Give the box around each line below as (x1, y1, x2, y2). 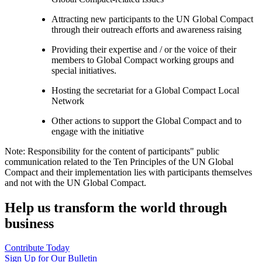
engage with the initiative (51, 126, 144, 136)
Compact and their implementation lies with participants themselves (5, 167, 252, 177)
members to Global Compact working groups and (51, 54, 234, 65)
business (5, 215, 54, 231)
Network (51, 95, 84, 106)
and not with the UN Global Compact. (5, 177, 146, 188)
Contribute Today (5, 243, 70, 253)
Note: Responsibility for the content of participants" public (5, 146, 219, 156)
